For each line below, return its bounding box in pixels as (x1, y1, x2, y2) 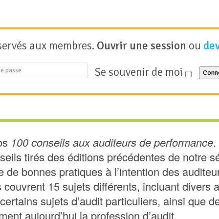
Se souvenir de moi (95, 65, 185, 79)
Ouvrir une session (97, 39, 186, 53)
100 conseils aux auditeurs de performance (11, 134, 213, 150)
